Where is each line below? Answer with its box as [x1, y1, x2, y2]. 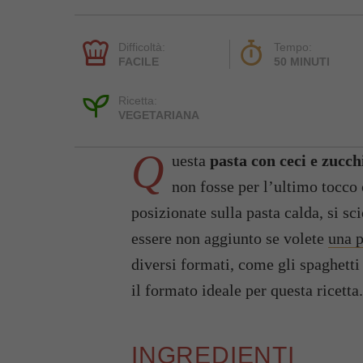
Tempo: [274, 40, 313, 53]
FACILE [118, 54, 159, 68]
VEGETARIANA [118, 108, 199, 122]
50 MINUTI [274, 54, 331, 68]
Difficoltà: [118, 40, 165, 53]
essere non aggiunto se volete [131, 228, 328, 247]
